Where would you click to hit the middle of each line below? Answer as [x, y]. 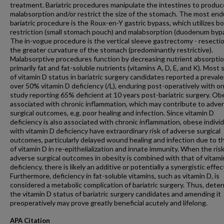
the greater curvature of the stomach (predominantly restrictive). [111, 50]
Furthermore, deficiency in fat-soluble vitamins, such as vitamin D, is [115, 176]
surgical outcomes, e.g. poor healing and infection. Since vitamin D [112, 113]
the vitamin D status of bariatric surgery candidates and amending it [115, 194]
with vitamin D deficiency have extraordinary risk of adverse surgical [115, 131]
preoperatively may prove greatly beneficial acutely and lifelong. [109, 203]
